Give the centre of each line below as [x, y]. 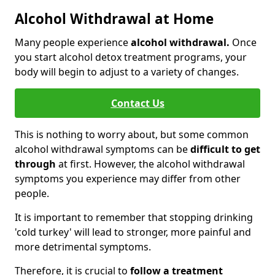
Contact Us [137, 103]
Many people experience [73, 43]
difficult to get [225, 149]
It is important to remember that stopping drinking [134, 218]
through [35, 164]
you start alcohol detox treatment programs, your [131, 57]
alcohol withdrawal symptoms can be [103, 149]
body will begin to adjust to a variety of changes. [127, 72]
